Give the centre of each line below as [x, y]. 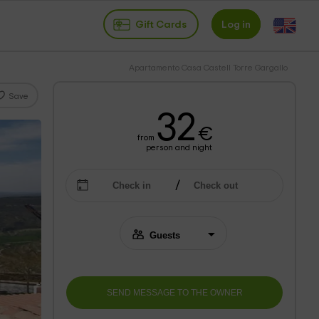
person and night [179, 147]
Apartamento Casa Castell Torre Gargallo [208, 68]
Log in [236, 24]
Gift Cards [161, 24]
